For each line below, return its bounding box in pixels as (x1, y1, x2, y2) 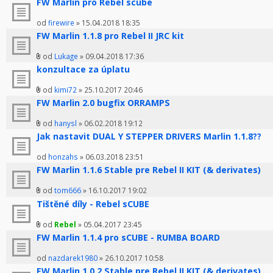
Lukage (54, 51, 78, 62)
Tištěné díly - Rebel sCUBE (37, 198, 149, 210)
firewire (48, 18, 74, 28)
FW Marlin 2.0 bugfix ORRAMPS (37, 97, 170, 109)
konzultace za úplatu (37, 63, 130, 76)
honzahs (48, 152, 78, 162)
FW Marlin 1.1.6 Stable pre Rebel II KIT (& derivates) (37, 164, 261, 176)
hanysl (54, 118, 77, 129)
